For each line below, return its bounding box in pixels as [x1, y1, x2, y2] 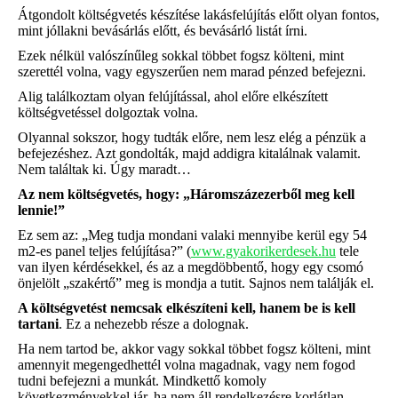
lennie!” [18, 203, 65, 218]
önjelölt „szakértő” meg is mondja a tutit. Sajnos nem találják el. [18, 275, 374, 291]
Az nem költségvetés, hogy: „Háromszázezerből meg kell [18, 187, 354, 202]
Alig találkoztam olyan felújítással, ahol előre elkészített [18, 89, 328, 104]
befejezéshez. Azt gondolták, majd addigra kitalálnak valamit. [18, 146, 361, 161]
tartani [18, 316, 59, 331]
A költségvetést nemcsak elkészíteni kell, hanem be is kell [18, 300, 355, 315]
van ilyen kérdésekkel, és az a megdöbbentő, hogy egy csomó [18, 259, 363, 275]
